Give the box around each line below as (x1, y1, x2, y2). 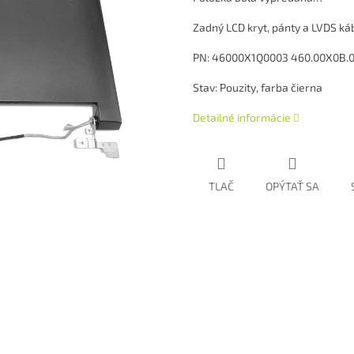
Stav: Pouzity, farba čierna (193, 81, 322, 95)
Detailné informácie (193, 111, 291, 125)
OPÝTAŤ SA (265, 179, 319, 194)
